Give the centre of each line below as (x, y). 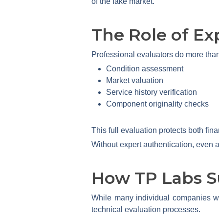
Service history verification (152, 92)
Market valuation (135, 80)
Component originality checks (157, 104)
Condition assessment (145, 68)
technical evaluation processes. (146, 209)
